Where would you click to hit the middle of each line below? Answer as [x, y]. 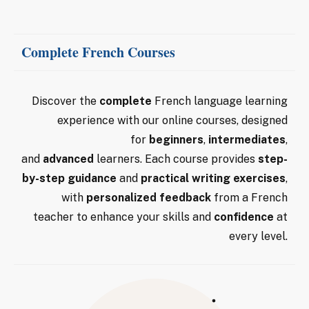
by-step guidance [69, 178]
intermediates [247, 139]
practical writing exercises [213, 178]
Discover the [66, 101]
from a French [249, 197]
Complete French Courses [98, 52]
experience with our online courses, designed [172, 120]
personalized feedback [149, 197]
